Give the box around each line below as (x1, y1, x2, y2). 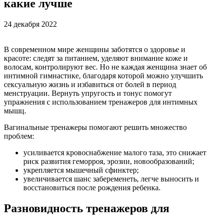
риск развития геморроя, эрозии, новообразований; (23, 157, 194, 165)
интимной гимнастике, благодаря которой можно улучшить (4, 71, 203, 80)
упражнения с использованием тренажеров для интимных (4, 97, 198, 106)
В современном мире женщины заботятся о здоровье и (4, 45, 185, 54)
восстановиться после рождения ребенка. (23, 183, 161, 192)
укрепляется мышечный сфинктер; (23, 165, 139, 174)
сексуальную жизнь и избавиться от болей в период (4, 80, 176, 89)
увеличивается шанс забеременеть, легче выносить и (23, 174, 199, 183)
